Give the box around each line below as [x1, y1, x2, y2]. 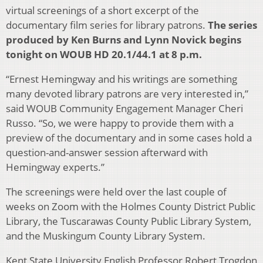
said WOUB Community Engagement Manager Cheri [6, 101, 243, 115]
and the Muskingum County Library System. [6, 228, 205, 242]
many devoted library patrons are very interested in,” [6, 86, 248, 100]
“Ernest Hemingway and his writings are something [6, 72, 237, 86]
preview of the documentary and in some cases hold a [6, 130, 252, 144]
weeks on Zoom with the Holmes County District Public [6, 199, 255, 213]
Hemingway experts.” [6, 160, 104, 174]
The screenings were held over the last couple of [6, 184, 227, 198]
